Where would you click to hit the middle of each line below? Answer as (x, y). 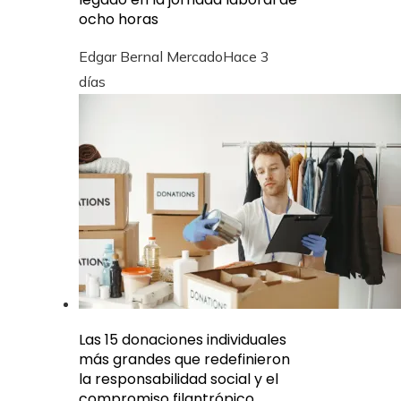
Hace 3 (246, 56)
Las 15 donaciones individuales (183, 339)
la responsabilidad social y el (179, 379)
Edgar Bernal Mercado (151, 56)
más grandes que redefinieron (184, 359)
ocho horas (119, 19)
